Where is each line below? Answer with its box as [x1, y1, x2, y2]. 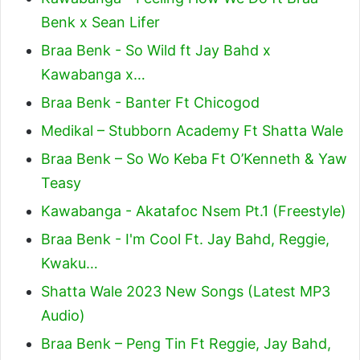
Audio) [41, 307, 85, 324]
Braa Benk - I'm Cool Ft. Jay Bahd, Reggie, [41, 231, 329, 247]
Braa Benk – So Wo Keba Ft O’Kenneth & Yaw [41, 150, 347, 167]
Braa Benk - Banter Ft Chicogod [41, 94, 260, 111]
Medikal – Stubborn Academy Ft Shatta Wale [41, 122, 343, 139]
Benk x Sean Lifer [41, 14, 160, 31]
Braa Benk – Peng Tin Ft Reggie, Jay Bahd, [41, 335, 331, 352]
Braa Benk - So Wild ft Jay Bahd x [41, 42, 271, 59]
